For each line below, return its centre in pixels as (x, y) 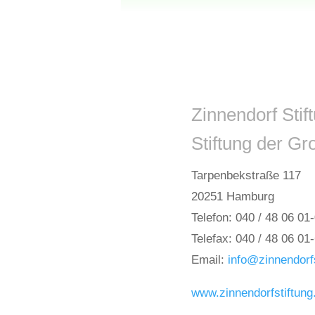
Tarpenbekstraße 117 (246, 176)
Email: (210, 260)
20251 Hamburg (233, 197)
